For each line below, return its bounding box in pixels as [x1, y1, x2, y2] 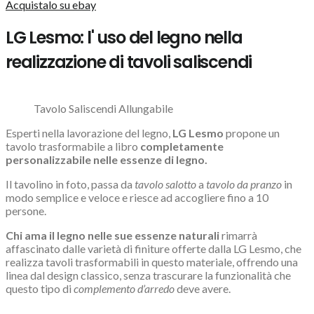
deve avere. [177, 281, 231, 295]
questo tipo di [6, 281, 74, 295]
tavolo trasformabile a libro [6, 139, 140, 153]
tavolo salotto [135, 177, 196, 191]
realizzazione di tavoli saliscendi [6, 50, 252, 74]
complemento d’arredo [74, 281, 177, 295]
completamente [140, 139, 224, 153]
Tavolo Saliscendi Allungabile [34, 101, 173, 115]
